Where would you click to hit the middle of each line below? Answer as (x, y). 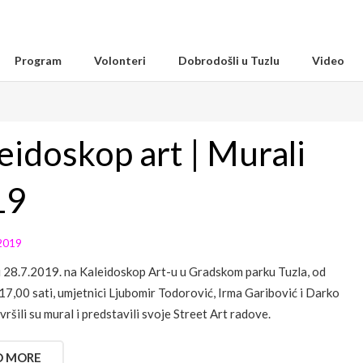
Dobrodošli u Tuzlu (229, 60)
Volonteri (120, 60)
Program (38, 60)
